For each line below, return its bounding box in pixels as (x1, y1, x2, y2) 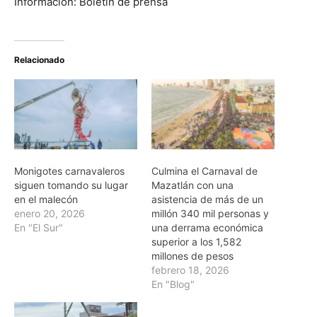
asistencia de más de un (151, 193, 263, 206)
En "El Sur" (14, 221, 63, 234)
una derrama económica (151, 221, 263, 234)
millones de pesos (151, 250, 234, 263)
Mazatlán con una (151, 179, 234, 192)
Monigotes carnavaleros (14, 165, 125, 178)
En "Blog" (151, 278, 195, 291)
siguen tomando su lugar (14, 179, 128, 192)
